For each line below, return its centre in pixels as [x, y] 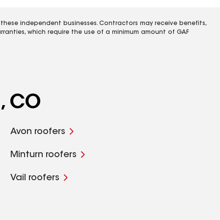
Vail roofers [35, 178]
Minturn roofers [44, 155]
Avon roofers [38, 132]
